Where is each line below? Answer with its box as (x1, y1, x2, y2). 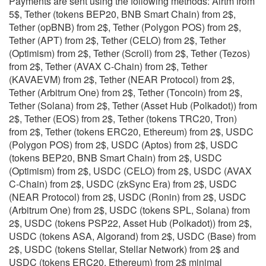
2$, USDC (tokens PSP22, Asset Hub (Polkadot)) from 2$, (9, 216, 252, 230)
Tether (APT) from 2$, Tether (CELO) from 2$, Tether (9, 33, 226, 47)
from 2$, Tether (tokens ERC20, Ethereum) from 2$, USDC (9, 125, 254, 139)
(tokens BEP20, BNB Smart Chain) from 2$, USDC (9, 151, 222, 165)
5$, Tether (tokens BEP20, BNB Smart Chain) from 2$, (9, 7, 236, 21)
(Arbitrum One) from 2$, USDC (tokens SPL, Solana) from (9, 203, 250, 217)
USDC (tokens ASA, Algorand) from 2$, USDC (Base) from (9, 229, 256, 243)
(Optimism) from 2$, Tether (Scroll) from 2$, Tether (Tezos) (9, 46, 250, 61)
